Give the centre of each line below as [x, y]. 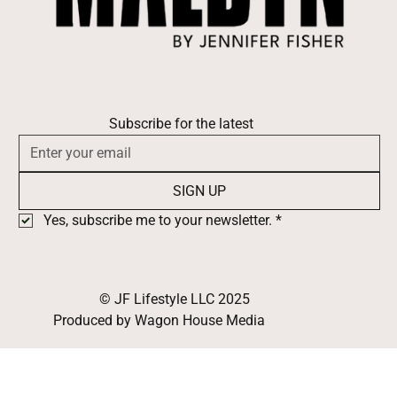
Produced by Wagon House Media [159, 321]
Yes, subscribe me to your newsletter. [157, 221]
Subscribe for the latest [182, 123]
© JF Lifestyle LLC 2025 [174, 300]
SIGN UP [199, 191]
